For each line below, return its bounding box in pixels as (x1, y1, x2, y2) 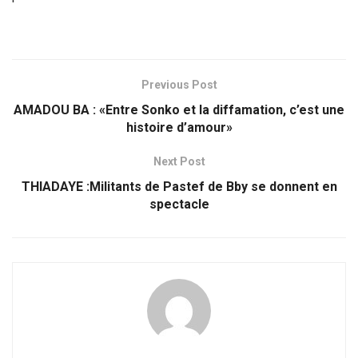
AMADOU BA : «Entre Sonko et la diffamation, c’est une (14, 102, 344, 118)
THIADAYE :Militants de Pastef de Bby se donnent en (21, 179, 337, 195)
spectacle (149, 197, 209, 213)
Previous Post (141, 78, 217, 92)
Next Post (153, 155, 205, 169)
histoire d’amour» (125, 120, 233, 136)
